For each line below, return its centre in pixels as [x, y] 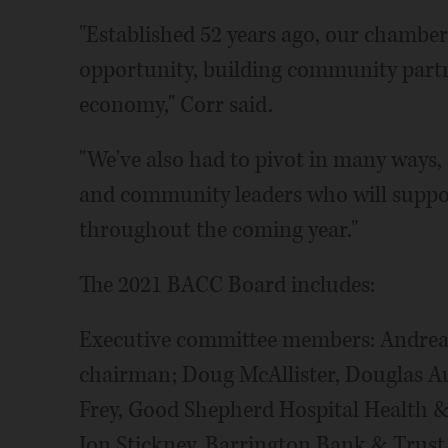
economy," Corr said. [175, 105]
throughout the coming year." [218, 230]
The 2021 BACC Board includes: [226, 285]
